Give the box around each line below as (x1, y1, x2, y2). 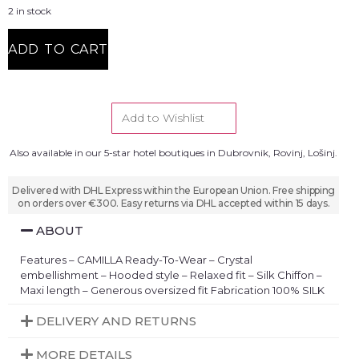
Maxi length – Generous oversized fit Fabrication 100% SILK (20, 283, 325, 296)
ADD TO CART (8, 42, 108, 58)
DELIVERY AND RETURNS (36, 313, 197, 329)
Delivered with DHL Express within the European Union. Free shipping (12, 184, 336, 196)
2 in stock (8, 4, 51, 17)
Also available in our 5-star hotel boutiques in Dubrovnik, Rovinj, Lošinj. (10, 147, 338, 159)
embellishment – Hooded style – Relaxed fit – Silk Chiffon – (20, 268, 322, 281)
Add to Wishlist (121, 111, 204, 126)
